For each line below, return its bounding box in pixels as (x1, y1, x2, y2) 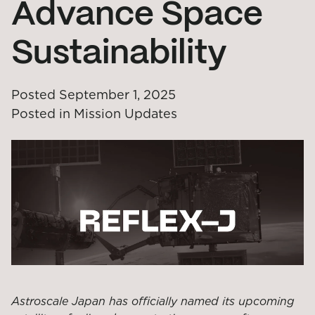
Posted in (11, 106, 70, 121)
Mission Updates (74, 106, 177, 121)
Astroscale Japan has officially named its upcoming (11, 295, 295, 309)
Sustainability (11, 38, 227, 70)
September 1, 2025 (59, 87, 176, 102)
